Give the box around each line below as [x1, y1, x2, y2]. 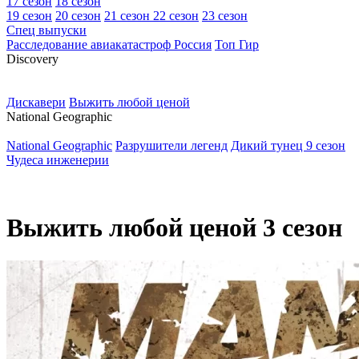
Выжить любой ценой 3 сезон [6, 213, 342, 243]
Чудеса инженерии [6, 153, 109, 167]
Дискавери [6, 95, 66, 109]
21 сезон [104, 9, 153, 22]
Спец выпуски [6, 23, 87, 37]
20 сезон [55, 9, 101, 22]
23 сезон [202, 9, 248, 22]
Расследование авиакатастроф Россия [6, 38, 212, 51]
